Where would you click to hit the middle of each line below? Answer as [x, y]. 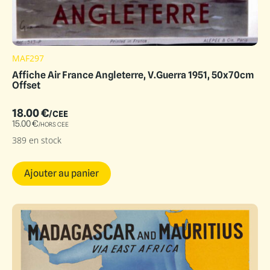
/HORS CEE [54, 124]
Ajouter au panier [61, 174]
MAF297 [28, 58]
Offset [26, 85]
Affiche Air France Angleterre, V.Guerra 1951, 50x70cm [133, 75]
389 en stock [37, 140]
